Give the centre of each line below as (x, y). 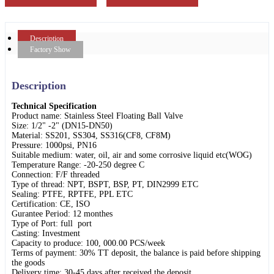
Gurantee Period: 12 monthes (62, 214)
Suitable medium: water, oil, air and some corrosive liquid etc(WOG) (132, 155)
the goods (28, 263)
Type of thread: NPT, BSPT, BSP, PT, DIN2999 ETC (105, 185)
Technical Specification (54, 106)
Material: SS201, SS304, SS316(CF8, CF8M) (91, 136)
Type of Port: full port (52, 224)
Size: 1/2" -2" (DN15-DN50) (62, 126)
